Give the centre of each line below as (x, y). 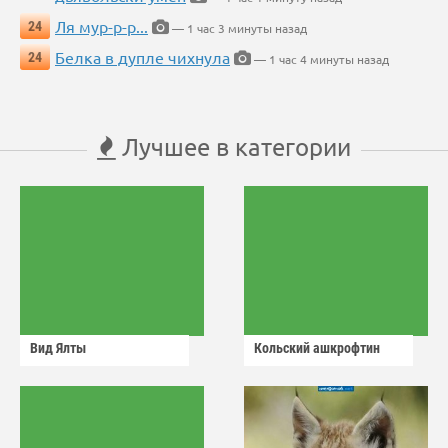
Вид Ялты (58, 348)
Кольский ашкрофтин (317, 348)
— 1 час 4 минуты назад (320, 59)
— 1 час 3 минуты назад (238, 28)
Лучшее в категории (233, 147)
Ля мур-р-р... (101, 26)
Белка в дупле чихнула (142, 57)
